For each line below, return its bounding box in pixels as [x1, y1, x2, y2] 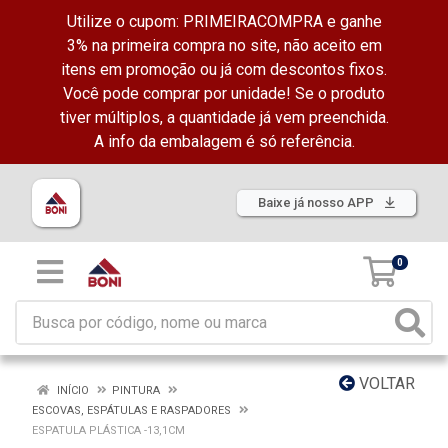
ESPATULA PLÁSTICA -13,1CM [32, 424, 185, 437]
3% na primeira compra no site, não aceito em [66, 36, 382, 55]
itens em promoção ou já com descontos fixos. [61, 60, 387, 79]
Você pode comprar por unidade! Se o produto [63, 84, 385, 103]
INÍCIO [54, 384, 89, 397]
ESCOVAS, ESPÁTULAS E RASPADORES [32, 404, 231, 417]
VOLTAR [355, 374, 415, 393]
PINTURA [112, 384, 160, 397]
